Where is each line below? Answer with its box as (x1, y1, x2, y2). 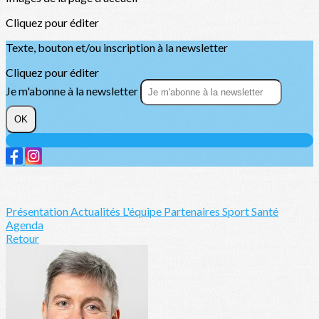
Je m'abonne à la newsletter (6, 84, 140, 98)
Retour (6, 231, 39, 245)
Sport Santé (222, 204, 278, 218)
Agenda (6, 218, 43, 231)
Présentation (6, 204, 70, 218)
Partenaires (164, 204, 222, 218)
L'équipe (122, 204, 164, 218)
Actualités (70, 204, 122, 218)
